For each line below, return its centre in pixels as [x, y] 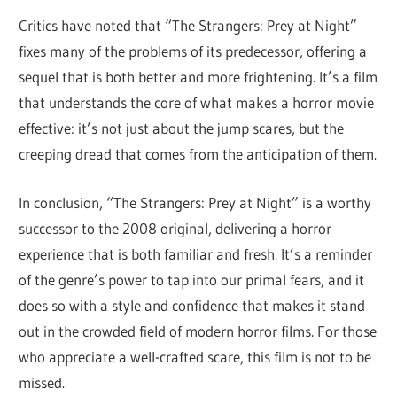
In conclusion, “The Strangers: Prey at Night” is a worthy [195, 202]
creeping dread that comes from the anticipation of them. [198, 154]
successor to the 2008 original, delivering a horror [175, 228]
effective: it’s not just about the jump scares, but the [182, 128]
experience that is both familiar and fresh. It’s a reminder [196, 253]
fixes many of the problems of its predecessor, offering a [193, 51]
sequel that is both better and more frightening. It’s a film [198, 77]
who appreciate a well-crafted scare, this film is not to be [195, 356]
